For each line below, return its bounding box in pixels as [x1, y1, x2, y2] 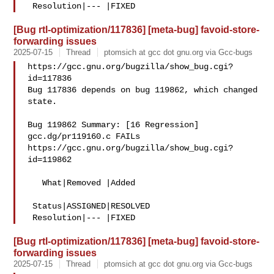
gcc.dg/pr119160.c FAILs [28, 131, 141, 141]
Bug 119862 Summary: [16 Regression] [28, 120, 199, 130]
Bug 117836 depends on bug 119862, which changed [28, 85, 258, 95]
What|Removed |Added [28, 178, 43, 188]
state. [28, 97, 57, 106]
